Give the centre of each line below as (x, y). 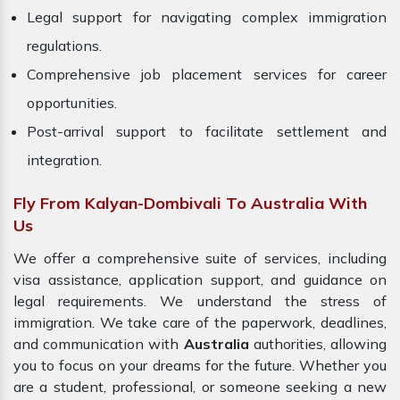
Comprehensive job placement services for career (207, 75)
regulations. (64, 46)
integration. (64, 160)
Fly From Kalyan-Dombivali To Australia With (190, 204)
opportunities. (72, 103)
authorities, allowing (318, 344)
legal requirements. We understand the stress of (200, 301)
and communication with (96, 344)
